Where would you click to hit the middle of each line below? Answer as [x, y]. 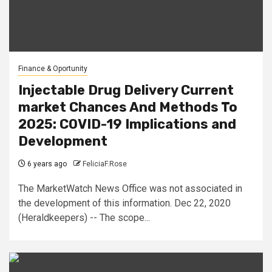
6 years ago [46, 164]
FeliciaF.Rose [105, 164]
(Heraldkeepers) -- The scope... [84, 217]
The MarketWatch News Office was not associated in [130, 188]
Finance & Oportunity [53, 68]
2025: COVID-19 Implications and [127, 124]
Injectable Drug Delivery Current [126, 90]
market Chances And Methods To [128, 107]
